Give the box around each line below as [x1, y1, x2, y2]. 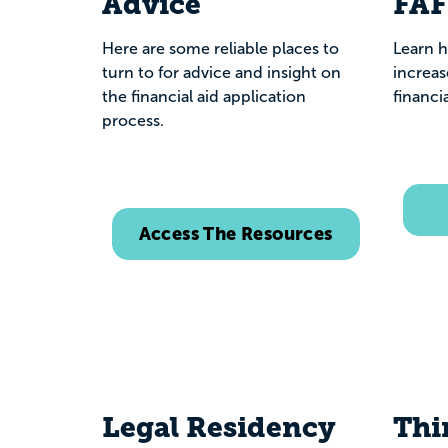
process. [102, 112, 164, 129]
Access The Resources [138, 223, 333, 244]
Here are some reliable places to [102, 40, 339, 57]
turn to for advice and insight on [102, 64, 341, 81]
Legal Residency [102, 411, 336, 444]
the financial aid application [102, 88, 306, 105]
